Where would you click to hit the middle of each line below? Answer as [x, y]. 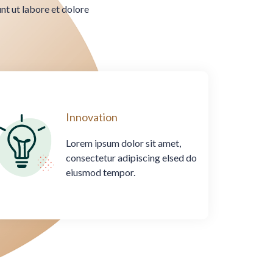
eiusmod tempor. [101, 172]
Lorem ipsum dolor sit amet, [124, 143]
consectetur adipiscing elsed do [132, 158]
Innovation [92, 117]
